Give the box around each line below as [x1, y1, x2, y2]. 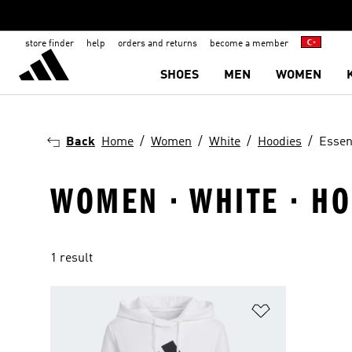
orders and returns [118, 39, 197, 49]
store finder [25, 39, 74, 49]
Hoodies [258, 136, 302, 148]
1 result [50, 252, 93, 265]
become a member [210, 39, 288, 49]
